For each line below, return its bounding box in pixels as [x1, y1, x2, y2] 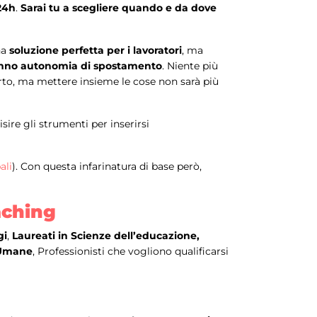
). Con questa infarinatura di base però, [12, 160, 202, 173]
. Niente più [162, 59, 218, 73]
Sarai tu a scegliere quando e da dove [21, 1, 217, 15]
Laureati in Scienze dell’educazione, [12, 229, 200, 243]
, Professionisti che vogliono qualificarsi [33, 245, 229, 258]
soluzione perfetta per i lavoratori [9, 44, 182, 57]
